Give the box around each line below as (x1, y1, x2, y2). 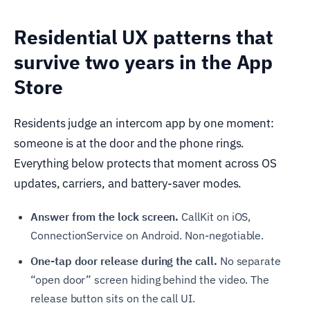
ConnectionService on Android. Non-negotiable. (30, 228, 264, 243)
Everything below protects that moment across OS (14, 156, 277, 172)
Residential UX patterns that (14, 24, 274, 51)
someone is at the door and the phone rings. (14, 136, 245, 152)
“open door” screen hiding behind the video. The (30, 273, 270, 287)
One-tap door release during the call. (30, 254, 217, 268)
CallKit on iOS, (179, 210, 251, 224)
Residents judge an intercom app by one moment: (14, 116, 275, 131)
